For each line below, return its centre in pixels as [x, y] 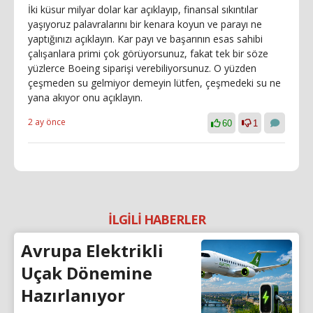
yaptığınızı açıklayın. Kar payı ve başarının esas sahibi [145, 38]
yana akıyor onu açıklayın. [85, 97]
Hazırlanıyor [73, 295]
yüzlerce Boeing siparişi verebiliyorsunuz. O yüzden [142, 68]
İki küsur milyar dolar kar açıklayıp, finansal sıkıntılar [143, 9]
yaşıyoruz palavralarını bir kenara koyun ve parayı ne [145, 24]
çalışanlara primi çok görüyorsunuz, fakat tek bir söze [148, 53]
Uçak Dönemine [87, 272]
